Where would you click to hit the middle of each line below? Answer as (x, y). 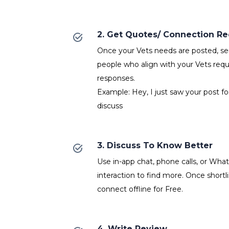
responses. (116, 78)
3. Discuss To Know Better (155, 145)
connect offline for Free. (140, 189)
